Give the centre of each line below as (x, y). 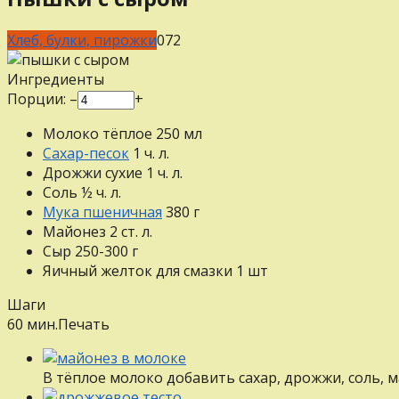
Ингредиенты (56, 79)
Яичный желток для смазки (138, 270)
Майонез (74, 231)
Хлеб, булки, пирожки (82, 40)
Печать (84, 324)
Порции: (38, 98)
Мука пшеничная (102, 212)
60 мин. (33, 324)
